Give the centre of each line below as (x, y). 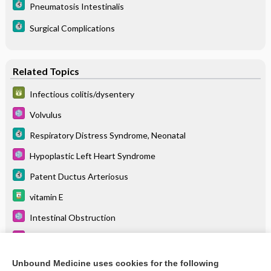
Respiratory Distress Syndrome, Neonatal (107, 135)
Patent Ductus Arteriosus (79, 176)
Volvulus (45, 114)
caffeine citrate (58, 258)
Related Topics (46, 71)
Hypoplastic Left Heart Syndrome (92, 155)
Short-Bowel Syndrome (73, 238)
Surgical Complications (72, 28)
